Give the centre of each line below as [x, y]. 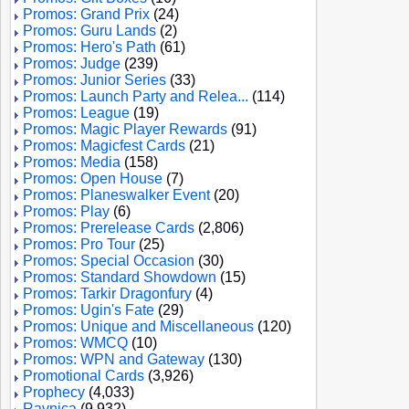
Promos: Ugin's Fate [89, 310]
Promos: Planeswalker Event [116, 195]
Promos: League [76, 113]
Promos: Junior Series [94, 80]
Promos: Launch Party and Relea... [136, 96]
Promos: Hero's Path [89, 47]
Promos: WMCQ [75, 343]
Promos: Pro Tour [79, 244]
